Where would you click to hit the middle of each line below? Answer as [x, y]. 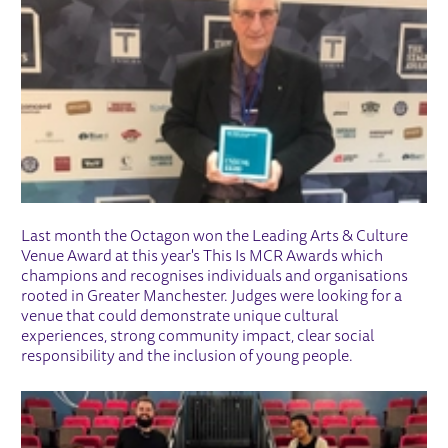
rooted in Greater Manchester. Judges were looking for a [212, 296]
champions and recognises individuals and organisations [215, 276]
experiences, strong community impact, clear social [198, 336]
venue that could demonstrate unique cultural [180, 316]
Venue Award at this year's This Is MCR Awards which [202, 256]
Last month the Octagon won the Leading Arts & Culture [215, 236]
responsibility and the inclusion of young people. [187, 356]
